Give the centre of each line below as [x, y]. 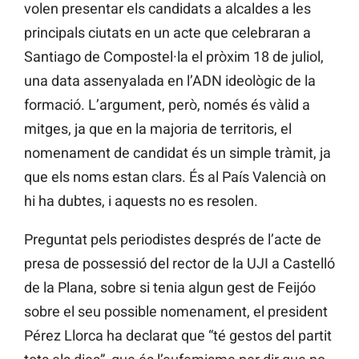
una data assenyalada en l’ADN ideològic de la [170, 81]
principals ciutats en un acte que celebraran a [167, 33]
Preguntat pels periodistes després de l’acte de [173, 240]
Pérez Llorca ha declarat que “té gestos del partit [178, 336]
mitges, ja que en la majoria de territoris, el [158, 129]
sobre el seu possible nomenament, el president [176, 312]
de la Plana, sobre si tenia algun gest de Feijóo [170, 288]
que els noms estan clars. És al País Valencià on [175, 177]
